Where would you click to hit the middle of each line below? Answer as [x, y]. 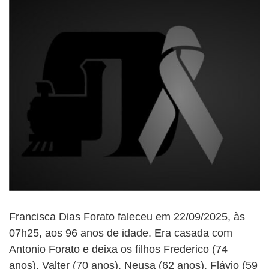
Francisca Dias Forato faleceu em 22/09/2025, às [127, 216]
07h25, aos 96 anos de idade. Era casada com [121, 233]
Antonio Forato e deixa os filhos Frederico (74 [118, 249]
